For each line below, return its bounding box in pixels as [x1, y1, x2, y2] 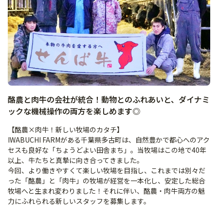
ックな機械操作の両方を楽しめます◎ [8, 105, 140, 117]
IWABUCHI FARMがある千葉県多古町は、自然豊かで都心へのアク [8, 135, 210, 145]
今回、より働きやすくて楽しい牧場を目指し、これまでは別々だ [8, 165, 205, 176]
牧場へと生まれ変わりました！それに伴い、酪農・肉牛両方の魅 [8, 186, 205, 196]
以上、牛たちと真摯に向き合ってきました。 [8, 155, 144, 165]
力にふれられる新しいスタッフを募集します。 [8, 196, 150, 206]
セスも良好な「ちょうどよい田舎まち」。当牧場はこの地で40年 [8, 145, 206, 155]
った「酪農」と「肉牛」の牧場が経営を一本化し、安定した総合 [8, 176, 205, 186]
